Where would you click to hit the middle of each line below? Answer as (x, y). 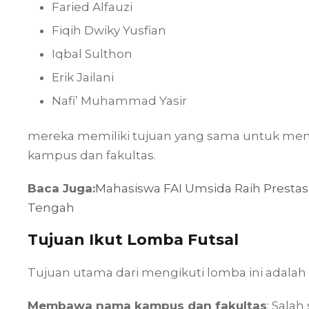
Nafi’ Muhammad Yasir (119, 101)
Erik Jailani (83, 77)
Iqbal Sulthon (92, 54)
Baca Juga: (61, 188)
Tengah (51, 208)
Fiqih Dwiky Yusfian (109, 30)
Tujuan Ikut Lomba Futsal (133, 240)
